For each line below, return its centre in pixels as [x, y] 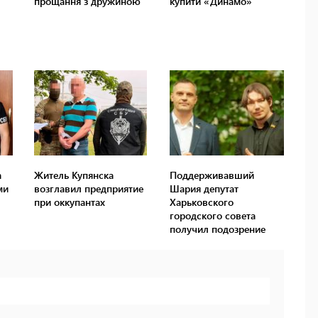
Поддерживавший [212, 175]
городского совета [212, 216]
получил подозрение [217, 229]
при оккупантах [70, 202]
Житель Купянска [74, 175]
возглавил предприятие [89, 189]
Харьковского [201, 202]
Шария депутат [204, 189]
